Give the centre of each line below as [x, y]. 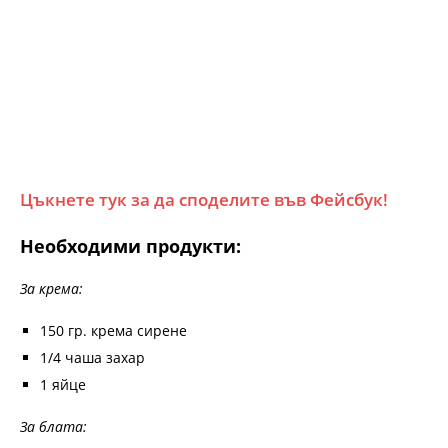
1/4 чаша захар [92, 357]
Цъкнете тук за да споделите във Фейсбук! [204, 199]
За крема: [51, 288]
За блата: [53, 426]
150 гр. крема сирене [113, 330]
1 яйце [63, 384]
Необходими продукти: [130, 245]
